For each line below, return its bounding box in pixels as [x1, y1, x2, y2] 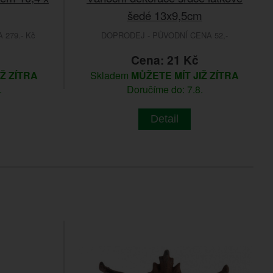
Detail [151, 112, 179, 125]
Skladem [90, 68, 131, 82]
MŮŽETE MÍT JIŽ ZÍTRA [131, 68, 239, 82]
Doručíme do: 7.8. [126, 82, 203, 96]
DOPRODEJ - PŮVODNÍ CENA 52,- [101, 29, 228, 41]
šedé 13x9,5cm [127, 6, 202, 23]
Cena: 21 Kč [130, 51, 199, 68]
